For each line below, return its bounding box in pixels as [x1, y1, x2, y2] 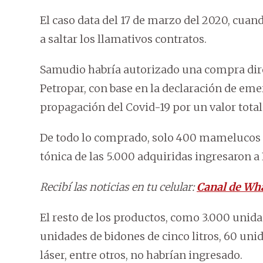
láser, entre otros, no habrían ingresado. [40, 248, 242, 262]
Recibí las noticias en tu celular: [40, 180, 197, 194]
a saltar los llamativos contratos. [40, 32, 207, 46]
